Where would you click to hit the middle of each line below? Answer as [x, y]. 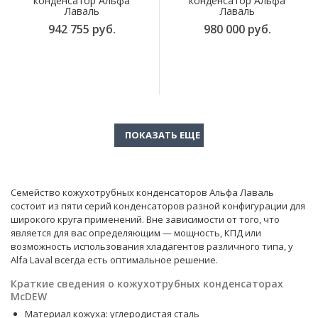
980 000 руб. [237, 29]
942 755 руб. [82, 29]
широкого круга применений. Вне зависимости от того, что [145, 220]
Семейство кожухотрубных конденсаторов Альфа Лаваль [142, 193]
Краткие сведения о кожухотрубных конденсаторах [147, 284]
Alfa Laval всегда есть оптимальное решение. [114, 260]
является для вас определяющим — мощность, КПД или [136, 233]
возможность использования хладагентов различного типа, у [152, 247]
